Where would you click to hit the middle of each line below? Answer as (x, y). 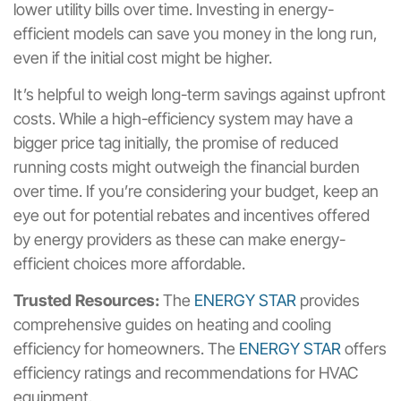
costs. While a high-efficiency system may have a (183, 119)
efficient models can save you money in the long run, (196, 33)
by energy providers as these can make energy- (179, 240)
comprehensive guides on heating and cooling (172, 325)
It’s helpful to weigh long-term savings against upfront (200, 95)
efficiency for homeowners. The (126, 349)
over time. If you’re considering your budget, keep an (196, 192)
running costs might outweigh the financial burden (187, 167)
